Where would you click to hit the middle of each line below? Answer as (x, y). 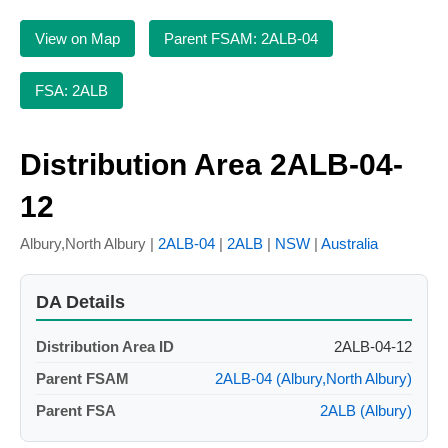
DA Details (80, 302)
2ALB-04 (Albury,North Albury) (313, 379)
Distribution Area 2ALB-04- (211, 165)
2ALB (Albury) (366, 411)
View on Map (77, 38)
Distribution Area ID (105, 347)
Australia (349, 244)
